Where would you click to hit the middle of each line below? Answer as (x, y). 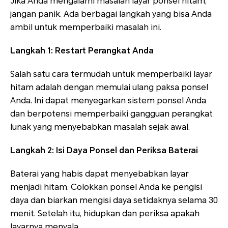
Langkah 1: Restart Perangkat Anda (82, 51)
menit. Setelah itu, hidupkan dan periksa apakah (105, 214)
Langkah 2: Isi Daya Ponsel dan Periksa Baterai (104, 151)
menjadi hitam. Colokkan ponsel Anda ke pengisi (106, 187)
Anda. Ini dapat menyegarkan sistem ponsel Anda (108, 101)
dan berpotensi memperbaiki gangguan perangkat (111, 114)
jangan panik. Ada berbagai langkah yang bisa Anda (111, 14)
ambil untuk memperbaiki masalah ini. (86, 27)
